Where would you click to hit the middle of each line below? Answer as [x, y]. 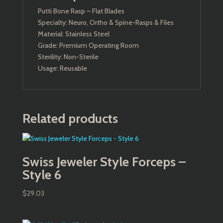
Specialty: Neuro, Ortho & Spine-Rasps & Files [106, 22]
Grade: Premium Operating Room [88, 45]
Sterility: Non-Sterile [68, 57]
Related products [70, 118]
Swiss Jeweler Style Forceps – [104, 162]
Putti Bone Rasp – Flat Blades [81, 11]
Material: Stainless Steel [73, 34]
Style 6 [42, 175]
